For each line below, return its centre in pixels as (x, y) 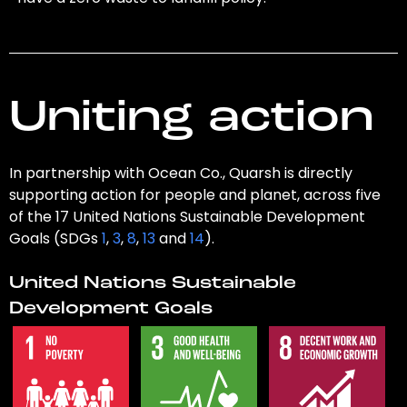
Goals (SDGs (55, 239)
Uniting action (191, 119)
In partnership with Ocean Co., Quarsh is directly (180, 174)
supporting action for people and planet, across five (194, 195)
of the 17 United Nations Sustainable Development (187, 217)
